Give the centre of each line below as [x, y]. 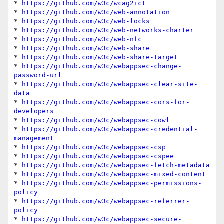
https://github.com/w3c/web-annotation [96, 12]
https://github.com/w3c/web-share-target [100, 57]
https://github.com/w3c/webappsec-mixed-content [114, 174]
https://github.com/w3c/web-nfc [82, 39]
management [34, 138]
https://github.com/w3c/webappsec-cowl [96, 120]
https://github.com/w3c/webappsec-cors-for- [106, 102]
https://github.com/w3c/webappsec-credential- [110, 129]
